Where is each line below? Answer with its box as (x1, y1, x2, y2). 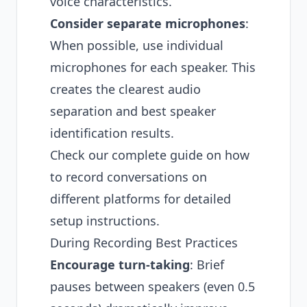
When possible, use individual (50, 37, 223, 53)
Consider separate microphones (50, 15, 245, 32)
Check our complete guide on (50, 147, 225, 163)
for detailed (160, 191, 231, 207)
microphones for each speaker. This (50, 59, 256, 75)
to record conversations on (50, 169, 207, 185)
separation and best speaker (50, 103, 216, 119)
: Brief (190, 256, 224, 273)
